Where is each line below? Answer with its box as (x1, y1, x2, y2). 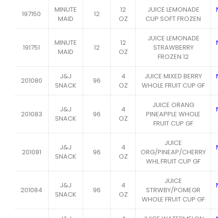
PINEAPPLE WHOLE (146, 109, 200, 119)
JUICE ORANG (152, 100, 194, 109)
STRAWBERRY (153, 43, 194, 52)
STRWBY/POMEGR (146, 185, 200, 195)
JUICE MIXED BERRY (145, 72, 202, 81)
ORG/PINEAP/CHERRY (141, 147, 206, 157)
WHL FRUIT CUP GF (146, 157, 200, 166)
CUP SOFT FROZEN (145, 14, 201, 23)
